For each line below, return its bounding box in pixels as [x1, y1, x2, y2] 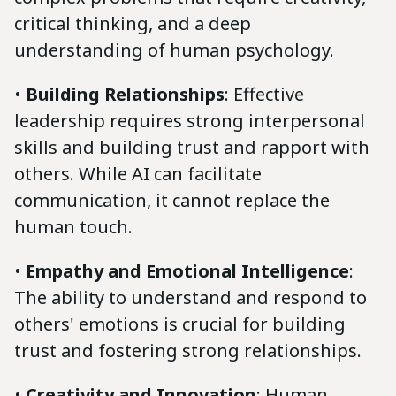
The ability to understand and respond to [14, 285, 367, 309]
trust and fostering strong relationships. [14, 338, 362, 362]
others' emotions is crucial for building [14, 311, 346, 336]
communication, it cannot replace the [14, 187, 330, 212]
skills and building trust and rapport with [14, 134, 369, 159]
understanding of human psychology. [14, 37, 334, 62]
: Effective [225, 81, 304, 106]
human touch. [14, 214, 133, 239]
